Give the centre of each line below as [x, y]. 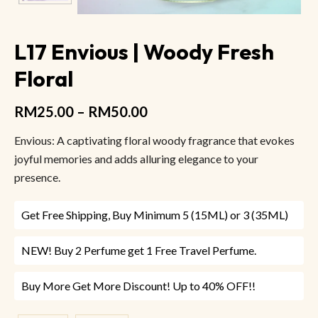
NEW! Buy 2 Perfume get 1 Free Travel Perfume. [139, 250]
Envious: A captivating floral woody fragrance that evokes [154, 140]
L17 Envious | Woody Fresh [144, 51]
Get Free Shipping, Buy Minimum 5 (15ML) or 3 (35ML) [155, 214]
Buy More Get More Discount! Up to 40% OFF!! [138, 285]
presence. [37, 177]
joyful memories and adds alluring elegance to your [136, 158]
